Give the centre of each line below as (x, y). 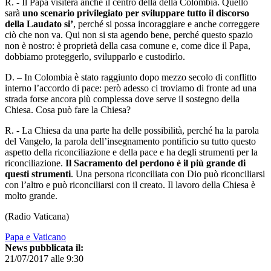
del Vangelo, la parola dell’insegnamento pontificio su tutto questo (130, 141)
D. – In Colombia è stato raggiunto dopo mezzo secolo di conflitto (131, 77)
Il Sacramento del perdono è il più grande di (155, 163)
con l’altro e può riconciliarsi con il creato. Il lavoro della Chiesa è (130, 184)
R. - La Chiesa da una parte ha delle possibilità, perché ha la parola (132, 130)
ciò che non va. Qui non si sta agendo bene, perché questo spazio (129, 34)
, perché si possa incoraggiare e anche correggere (166, 24)
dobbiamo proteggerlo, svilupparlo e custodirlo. (95, 56)
